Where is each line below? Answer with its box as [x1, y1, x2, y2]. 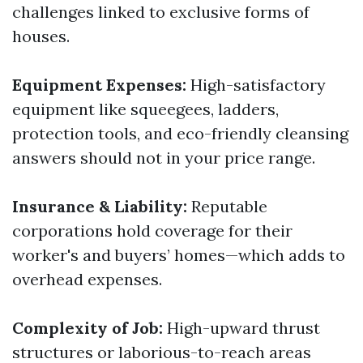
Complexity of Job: [12, 318, 163, 338]
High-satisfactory [186, 75, 326, 95]
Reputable [187, 196, 267, 216]
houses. [12, 26, 70, 46]
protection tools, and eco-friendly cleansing [12, 123, 348, 143]
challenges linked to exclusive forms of [12, 2, 310, 22]
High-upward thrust [163, 318, 320, 338]
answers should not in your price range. [12, 147, 315, 168]
